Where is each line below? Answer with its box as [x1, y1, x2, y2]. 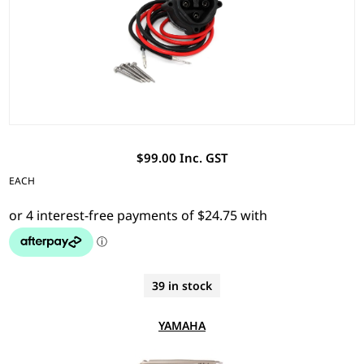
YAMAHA [158, 317, 206, 333]
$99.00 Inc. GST [136, 149, 228, 166]
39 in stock [152, 277, 212, 293]
